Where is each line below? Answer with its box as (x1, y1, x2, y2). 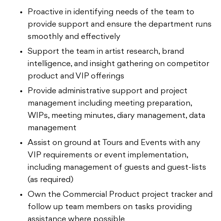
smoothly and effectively (28, 33, 120, 41)
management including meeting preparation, (28, 99, 192, 108)
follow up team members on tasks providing (28, 203, 192, 211)
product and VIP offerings (28, 72, 124, 80)
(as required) (28, 176, 74, 184)
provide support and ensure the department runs (28, 20, 212, 29)
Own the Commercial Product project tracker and (28, 190, 213, 199)
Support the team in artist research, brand (28, 47, 184, 56)
